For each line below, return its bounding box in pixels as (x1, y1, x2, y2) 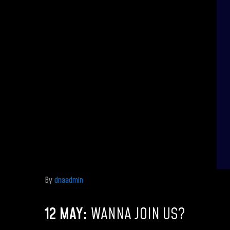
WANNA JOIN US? (91, 203, 185, 225)
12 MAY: (45, 203, 91, 225)
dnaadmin (54, 174, 83, 186)
